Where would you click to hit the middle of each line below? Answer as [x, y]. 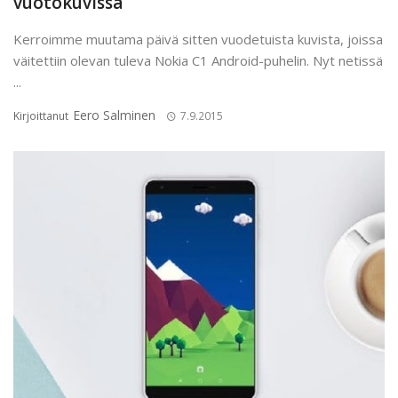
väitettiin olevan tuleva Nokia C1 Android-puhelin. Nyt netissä [198, 61]
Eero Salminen [114, 115]
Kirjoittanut [42, 116]
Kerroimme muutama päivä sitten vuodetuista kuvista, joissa [198, 40]
